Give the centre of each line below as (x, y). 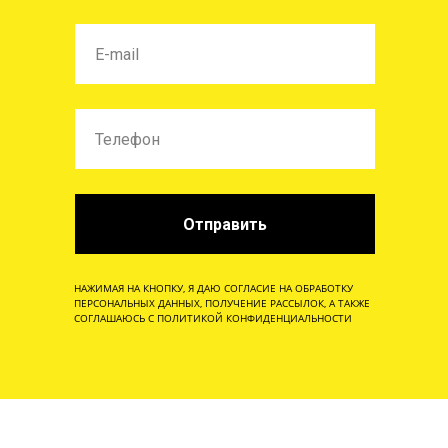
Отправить (225, 224)
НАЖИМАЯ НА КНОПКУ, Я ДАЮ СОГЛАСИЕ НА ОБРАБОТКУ (213, 288)
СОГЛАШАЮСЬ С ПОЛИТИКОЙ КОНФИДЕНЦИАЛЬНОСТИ (213, 318)
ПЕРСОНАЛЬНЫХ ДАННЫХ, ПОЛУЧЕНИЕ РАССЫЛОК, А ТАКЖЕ (222, 303)
